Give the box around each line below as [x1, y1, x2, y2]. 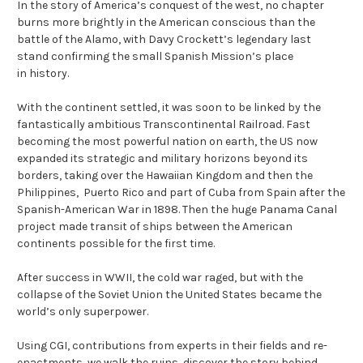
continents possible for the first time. [17, 237, 215, 251]
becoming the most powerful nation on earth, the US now [17, 135, 318, 149]
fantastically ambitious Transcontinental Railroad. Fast [17, 117, 310, 132]
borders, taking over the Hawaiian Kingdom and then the [17, 169, 313, 183]
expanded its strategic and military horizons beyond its [17, 152, 308, 166]
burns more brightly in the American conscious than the [17, 15, 315, 30]
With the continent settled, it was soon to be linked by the [17, 100, 321, 115]
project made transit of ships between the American [17, 220, 293, 234]
